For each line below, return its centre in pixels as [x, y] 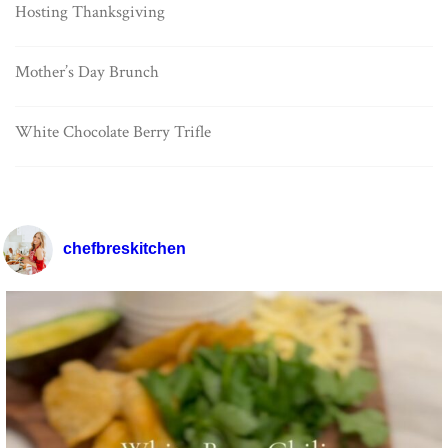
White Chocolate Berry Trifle [113, 131]
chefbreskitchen [124, 248]
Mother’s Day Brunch [87, 71]
